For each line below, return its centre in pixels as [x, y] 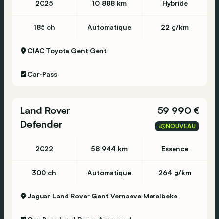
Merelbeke [160, 196]
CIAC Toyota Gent [58, 51]
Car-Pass [42, 74]
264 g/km [175, 172]
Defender [41, 124]
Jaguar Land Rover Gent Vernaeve [84, 196]
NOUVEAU [180, 126]
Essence [175, 148]
